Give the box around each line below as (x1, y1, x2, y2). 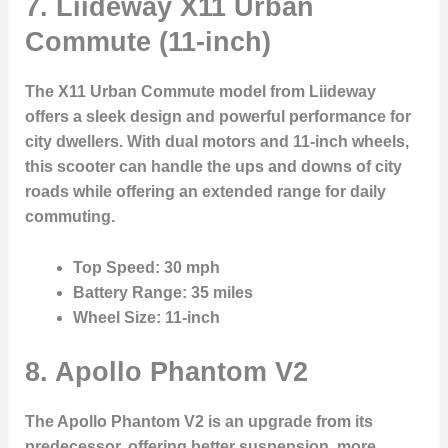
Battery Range (72, 283, 182, 301)
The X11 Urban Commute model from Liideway (24, 82, 376, 100)
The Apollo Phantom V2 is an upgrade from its (24, 412, 373, 430)
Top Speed (72, 258, 155, 276)
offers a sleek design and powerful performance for (24, 107, 411, 125)
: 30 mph (154, 258, 220, 276)
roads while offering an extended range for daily (24, 182, 386, 200)
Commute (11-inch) (24, 25, 271, 57)
